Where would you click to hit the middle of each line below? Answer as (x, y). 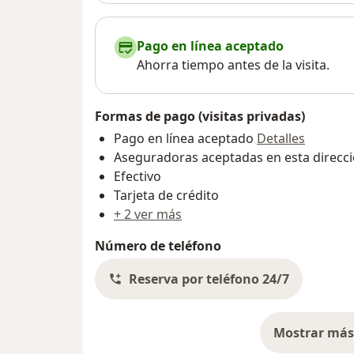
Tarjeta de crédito (166, 196)
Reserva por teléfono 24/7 (209, 279)
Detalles (281, 139)
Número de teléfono (158, 246)
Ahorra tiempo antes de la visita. (233, 65)
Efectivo (137, 177)
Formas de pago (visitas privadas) (200, 117)
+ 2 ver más (148, 215)
